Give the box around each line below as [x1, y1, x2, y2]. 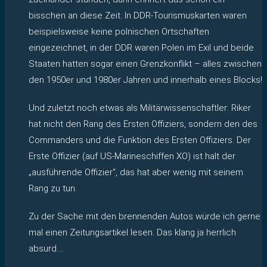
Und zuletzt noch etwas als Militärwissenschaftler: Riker [29, 102, 251, 113]
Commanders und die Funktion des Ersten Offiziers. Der [29, 134, 251, 145]
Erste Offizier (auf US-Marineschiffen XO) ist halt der [29, 150, 235, 162]
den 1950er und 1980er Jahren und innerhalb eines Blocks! [29, 74, 262, 85]
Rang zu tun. [29, 182, 77, 194]
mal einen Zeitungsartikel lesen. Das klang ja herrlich [29, 226, 236, 238]
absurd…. [29, 243, 64, 254]
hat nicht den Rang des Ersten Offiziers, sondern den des [29, 118, 257, 129]
